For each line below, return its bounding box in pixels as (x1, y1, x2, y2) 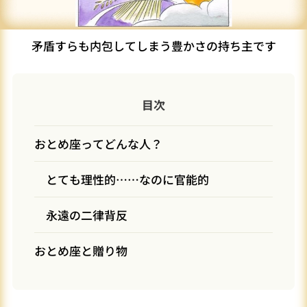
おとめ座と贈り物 (34, 242, 127, 260)
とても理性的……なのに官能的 (46, 171, 209, 188)
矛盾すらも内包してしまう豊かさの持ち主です (31, 37, 276, 55)
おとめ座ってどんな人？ (34, 135, 162, 153)
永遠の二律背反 (46, 206, 127, 224)
